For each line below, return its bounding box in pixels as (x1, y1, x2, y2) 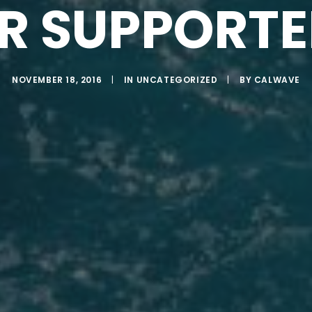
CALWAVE (253, 74, 301, 86)
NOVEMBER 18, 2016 (11, 74, 102, 86)
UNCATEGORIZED (136, 74, 218, 86)
